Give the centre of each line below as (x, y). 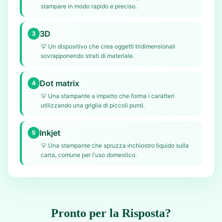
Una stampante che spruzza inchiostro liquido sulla (118, 145)
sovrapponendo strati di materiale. (87, 56)
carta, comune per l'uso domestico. (89, 155)
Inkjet (50, 133)
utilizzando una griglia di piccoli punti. (93, 105)
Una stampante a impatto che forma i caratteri (111, 96)
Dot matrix (59, 83)
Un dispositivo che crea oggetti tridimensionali (112, 46)
